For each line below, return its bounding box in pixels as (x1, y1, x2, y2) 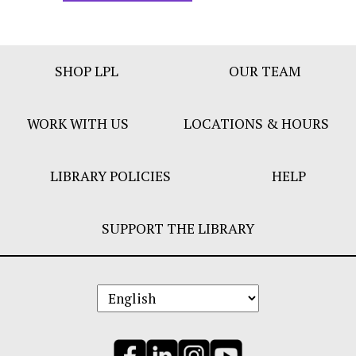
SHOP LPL (55, 61, 119, 80)
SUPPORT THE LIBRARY (102, 219, 254, 238)
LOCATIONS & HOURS (183, 114, 329, 133)
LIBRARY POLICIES (50, 166, 172, 185)
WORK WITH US (27, 114, 130, 133)
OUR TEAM (228, 61, 301, 80)
